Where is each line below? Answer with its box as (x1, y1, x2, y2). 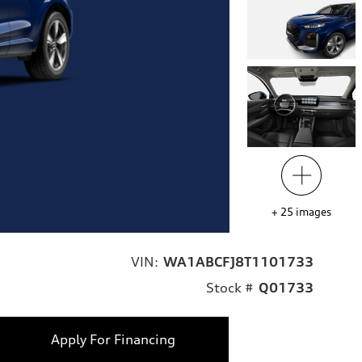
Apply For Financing (50, 331, 175, 348)
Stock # (206, 280, 254, 297)
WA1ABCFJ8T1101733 (163, 254, 314, 271)
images (295, 205, 331, 219)
